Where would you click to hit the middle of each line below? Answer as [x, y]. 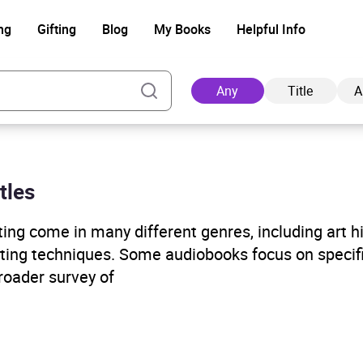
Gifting [56, 29]
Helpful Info [271, 29]
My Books [182, 29]
